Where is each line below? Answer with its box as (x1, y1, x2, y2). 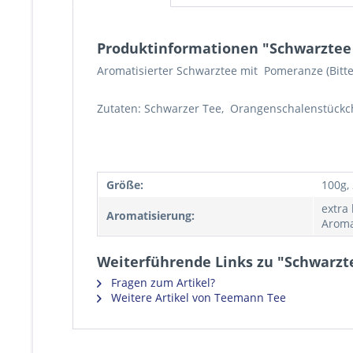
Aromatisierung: (106, 208, 195, 223)
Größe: (106, 177, 143, 192)
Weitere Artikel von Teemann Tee (108, 290, 286, 305)
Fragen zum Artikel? (108, 275, 215, 290)
